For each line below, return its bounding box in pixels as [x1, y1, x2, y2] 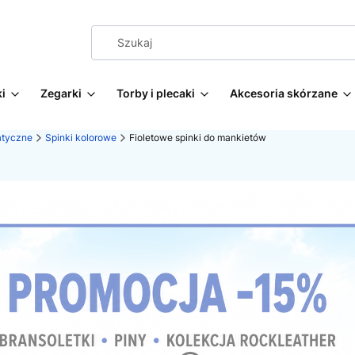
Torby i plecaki [116, 86, 195, 100]
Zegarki [40, 86, 82, 100]
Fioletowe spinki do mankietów [129, 132, 266, 143]
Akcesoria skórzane [230, 86, 338, 100]
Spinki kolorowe [45, 132, 116, 143]
